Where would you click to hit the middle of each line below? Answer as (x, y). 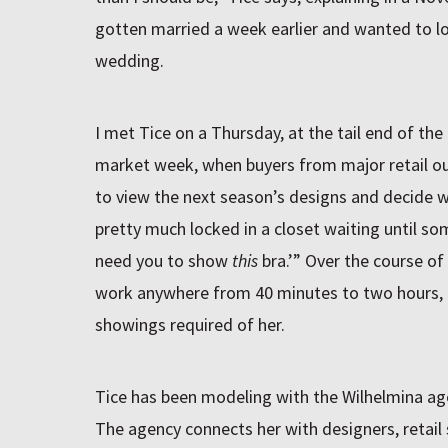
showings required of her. (189, 324)
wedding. (129, 60)
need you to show (163, 260)
